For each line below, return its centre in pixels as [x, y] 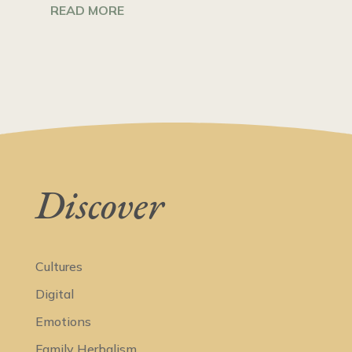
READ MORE [87, 11]
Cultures [59, 267]
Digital [54, 294]
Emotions [63, 322]
